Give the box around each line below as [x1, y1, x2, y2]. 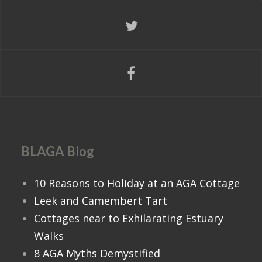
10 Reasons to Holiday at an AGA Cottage [33, 175, 240, 190]
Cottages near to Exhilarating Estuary [33, 211, 223, 225]
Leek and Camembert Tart [33, 193, 167, 208]
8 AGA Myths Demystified [33, 246, 160, 260]
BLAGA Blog [21, 143, 94, 160]
